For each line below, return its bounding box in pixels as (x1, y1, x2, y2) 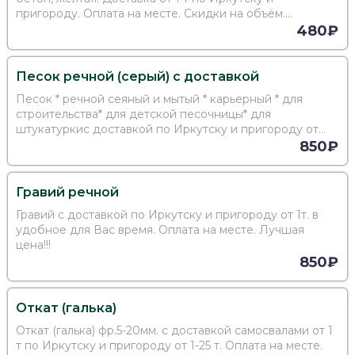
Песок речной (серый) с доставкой (16, 69, 259, 85)
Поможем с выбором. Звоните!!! (16, 21, 196, 36)
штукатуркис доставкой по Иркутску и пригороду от (16, 122, 319, 137)
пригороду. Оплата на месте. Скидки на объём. (16, 6, 285, 21)
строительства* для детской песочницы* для (16, 107, 271, 122)
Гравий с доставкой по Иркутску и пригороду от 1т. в (16, 208, 319, 223)
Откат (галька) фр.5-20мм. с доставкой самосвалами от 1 (16, 323, 235, 338)
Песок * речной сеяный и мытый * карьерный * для (16, 92, 303, 107)
